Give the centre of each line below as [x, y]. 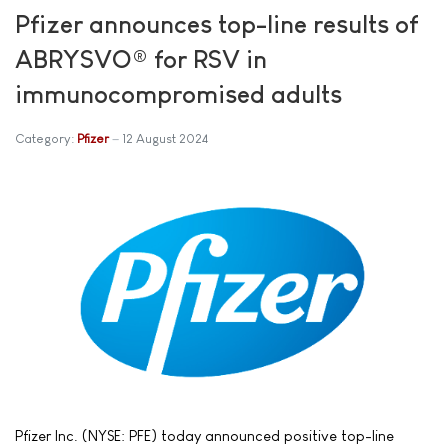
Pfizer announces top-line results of [216, 24]
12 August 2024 [165, 138]
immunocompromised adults [178, 94]
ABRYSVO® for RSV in [141, 59]
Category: [46, 138]
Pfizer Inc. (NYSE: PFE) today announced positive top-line [204, 436]
